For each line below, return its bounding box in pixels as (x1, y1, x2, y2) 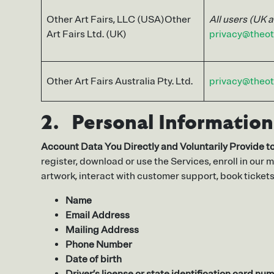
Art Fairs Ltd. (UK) (46, 28, 127, 41)
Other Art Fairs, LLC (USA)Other (46, 13, 191, 26)
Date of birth (65, 253, 122, 266)
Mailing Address (65, 224, 139, 237)
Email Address (65, 209, 130, 222)
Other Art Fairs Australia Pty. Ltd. (46, 75, 193, 88)
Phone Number (65, 239, 132, 251)
